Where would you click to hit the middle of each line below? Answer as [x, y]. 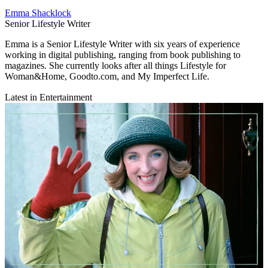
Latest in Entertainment [48, 98]
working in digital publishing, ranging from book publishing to [123, 55]
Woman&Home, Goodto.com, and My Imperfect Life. [107, 77]
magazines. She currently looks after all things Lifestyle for [115, 66]
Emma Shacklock [38, 13]
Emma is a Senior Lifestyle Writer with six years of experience [122, 44]
